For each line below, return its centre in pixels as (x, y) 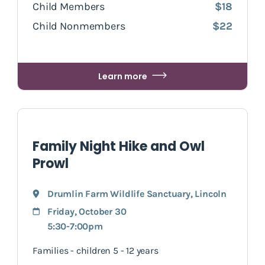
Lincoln (211, 193)
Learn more (123, 76)
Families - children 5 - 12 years (96, 250)
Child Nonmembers (79, 26)
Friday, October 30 (87, 211)
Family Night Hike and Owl (119, 146)
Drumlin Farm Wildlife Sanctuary (119, 193)
